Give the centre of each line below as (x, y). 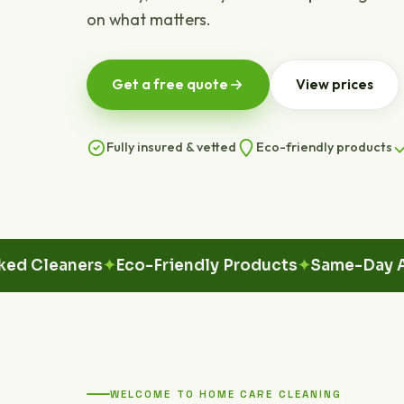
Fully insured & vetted (171, 147)
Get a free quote (170, 84)
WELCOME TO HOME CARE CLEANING (226, 394)
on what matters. (149, 19)
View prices (335, 84)
